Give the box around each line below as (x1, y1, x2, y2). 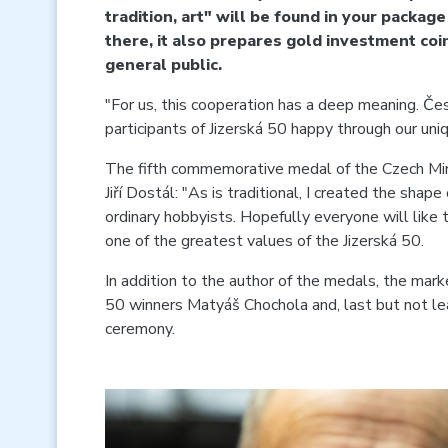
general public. (105, 54, 222, 76)
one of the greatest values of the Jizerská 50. (105, 230, 424, 252)
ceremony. (105, 318, 175, 340)
